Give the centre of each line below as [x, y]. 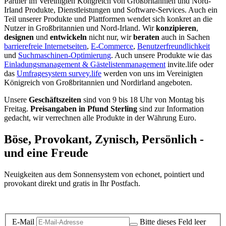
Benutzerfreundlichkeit [174, 46]
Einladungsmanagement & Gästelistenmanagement [85, 64]
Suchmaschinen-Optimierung [65, 55]
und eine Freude [46, 153]
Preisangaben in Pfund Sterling [84, 108]
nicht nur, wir [110, 37]
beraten [146, 37]
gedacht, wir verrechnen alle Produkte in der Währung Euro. [100, 118]
